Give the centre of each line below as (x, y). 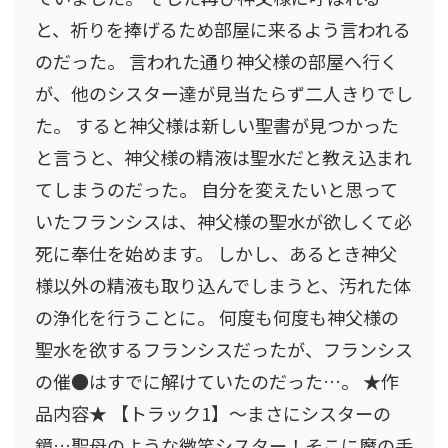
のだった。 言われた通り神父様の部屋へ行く (216, 60)
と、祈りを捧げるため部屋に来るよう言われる (223, 28)
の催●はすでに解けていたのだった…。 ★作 (217, 380)
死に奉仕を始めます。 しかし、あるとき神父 (216, 252)
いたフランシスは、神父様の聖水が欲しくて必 (223, 220)
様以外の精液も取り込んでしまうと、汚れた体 (223, 284)
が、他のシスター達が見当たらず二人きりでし (224, 92)
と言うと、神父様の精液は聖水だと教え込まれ (223, 156)
